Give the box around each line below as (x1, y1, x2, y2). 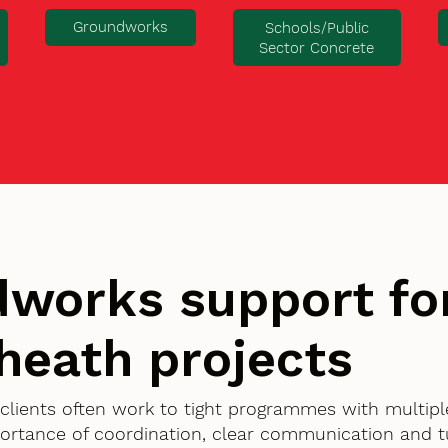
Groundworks (72, 18, 168, 37)
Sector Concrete (259, 38, 375, 57)
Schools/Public (264, 18, 369, 37)
